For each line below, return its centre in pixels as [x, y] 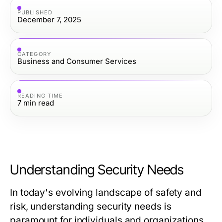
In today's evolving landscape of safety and [106, 193]
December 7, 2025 [49, 19]
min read [39, 103]
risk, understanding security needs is [91, 206]
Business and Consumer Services [77, 61]
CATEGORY [34, 54]
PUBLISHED [35, 12]
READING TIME [40, 95]
